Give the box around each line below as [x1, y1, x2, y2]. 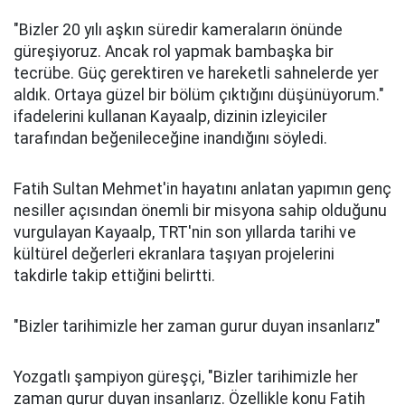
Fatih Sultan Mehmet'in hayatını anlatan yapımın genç [14, 179, 391, 198]
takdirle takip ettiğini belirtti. [14, 266, 215, 285]
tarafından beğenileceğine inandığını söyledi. [14, 128, 327, 147]
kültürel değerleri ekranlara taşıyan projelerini [14, 244, 334, 263]
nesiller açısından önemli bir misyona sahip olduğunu [14, 201, 387, 220]
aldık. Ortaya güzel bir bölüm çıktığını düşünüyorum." [14, 85, 384, 104]
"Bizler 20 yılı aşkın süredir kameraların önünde [14, 20, 343, 39]
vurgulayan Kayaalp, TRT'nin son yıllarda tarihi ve [14, 222, 356, 241]
